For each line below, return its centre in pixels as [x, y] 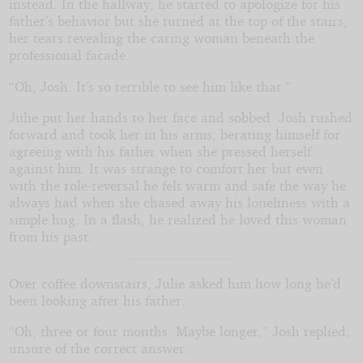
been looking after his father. [97, 300]
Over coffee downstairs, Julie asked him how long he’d [175, 283]
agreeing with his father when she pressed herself [160, 152]
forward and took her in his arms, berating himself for [174, 135]
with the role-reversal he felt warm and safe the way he [177, 186]
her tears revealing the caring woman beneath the [161, 38]
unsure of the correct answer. [98, 348]
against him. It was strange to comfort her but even [166, 169]
